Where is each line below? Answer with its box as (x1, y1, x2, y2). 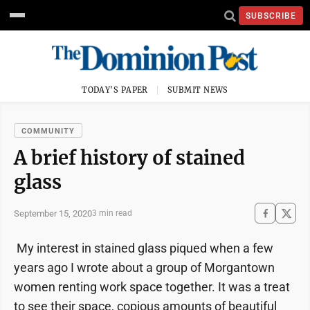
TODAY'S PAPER (82, 85, 148, 95)
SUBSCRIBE (246, 10, 296, 21)
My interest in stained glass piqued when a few (14, 241, 273, 255)
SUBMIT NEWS (167, 85, 228, 95)
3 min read (92, 208, 132, 218)
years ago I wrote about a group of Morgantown (14, 260, 275, 275)
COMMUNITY (21, 127, 75, 136)
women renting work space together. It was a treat (14, 280, 290, 294)
